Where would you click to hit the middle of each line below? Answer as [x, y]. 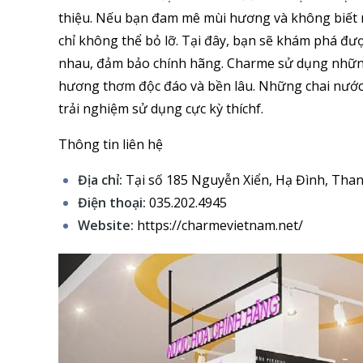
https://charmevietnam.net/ [218, 225]
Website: [106, 225]
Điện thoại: [112, 202]
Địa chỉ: [100, 179]
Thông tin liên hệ [111, 144]
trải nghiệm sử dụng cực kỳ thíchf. [161, 108]
